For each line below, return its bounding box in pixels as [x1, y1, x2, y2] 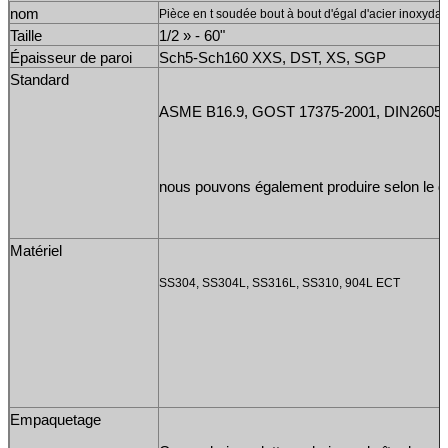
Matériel [10, 242, 62, 259]
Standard [10, 71, 69, 88]
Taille [10, 27, 42, 44]
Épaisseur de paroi [10, 49, 132, 66]
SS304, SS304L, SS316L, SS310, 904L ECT [159, 275, 400, 290]
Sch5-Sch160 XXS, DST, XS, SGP [159, 49, 386, 66]
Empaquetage [10, 411, 101, 428]
